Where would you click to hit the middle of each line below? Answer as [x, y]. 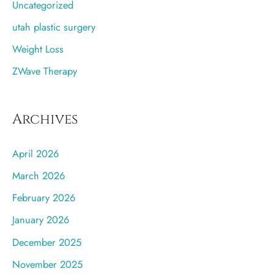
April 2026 [35, 154]
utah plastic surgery [54, 27]
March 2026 [39, 176]
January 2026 [41, 220]
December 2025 [47, 242]
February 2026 [44, 198]
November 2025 [47, 264]
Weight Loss [38, 49]
